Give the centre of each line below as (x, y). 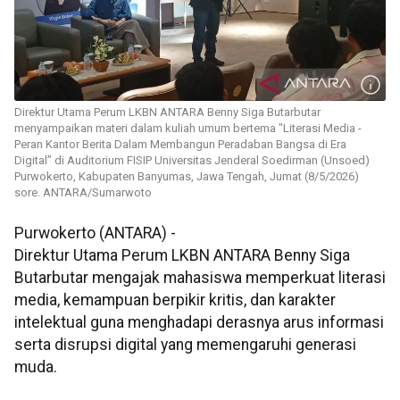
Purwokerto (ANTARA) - (95, 233)
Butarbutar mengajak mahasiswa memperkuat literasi (200, 278)
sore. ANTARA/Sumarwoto (83, 193)
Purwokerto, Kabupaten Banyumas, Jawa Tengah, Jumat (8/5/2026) (187, 177)
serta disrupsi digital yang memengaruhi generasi (185, 345)
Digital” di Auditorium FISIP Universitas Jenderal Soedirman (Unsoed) (192, 161)
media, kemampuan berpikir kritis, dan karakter (175, 300)
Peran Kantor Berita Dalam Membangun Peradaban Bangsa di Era (180, 145)
